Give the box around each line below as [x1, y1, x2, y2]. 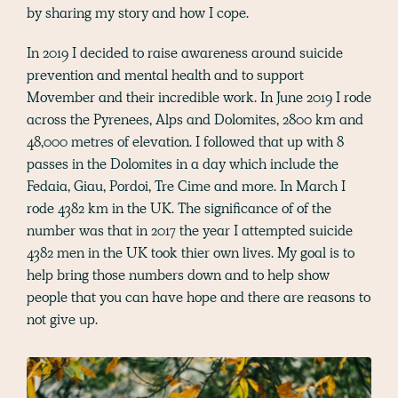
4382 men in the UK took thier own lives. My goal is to [27, 243, 354, 263]
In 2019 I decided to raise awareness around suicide [27, 44, 343, 63]
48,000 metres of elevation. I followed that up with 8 [27, 132, 344, 152]
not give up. [27, 310, 98, 330]
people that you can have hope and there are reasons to [27, 288, 370, 307]
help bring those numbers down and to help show [27, 266, 330, 285]
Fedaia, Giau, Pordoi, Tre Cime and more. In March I [27, 177, 346, 196]
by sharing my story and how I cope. [27, 4, 249, 23]
